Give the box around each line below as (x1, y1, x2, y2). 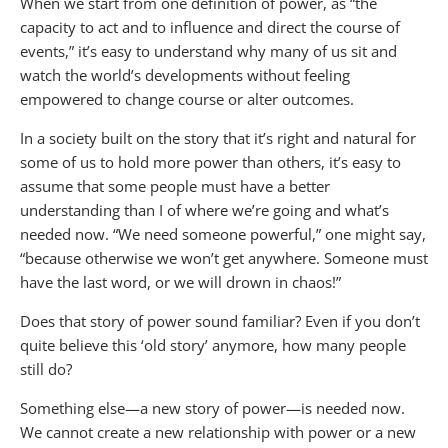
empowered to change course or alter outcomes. (20, 88, 354, 109)
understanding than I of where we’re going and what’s (20, 199, 389, 220)
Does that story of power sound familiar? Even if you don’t (20, 310, 420, 331)
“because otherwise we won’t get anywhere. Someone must (20, 247, 428, 268)
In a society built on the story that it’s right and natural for (20, 127, 416, 148)
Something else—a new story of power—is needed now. (20, 397, 405, 418)
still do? (20, 358, 72, 379)
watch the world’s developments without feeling (20, 64, 350, 85)
